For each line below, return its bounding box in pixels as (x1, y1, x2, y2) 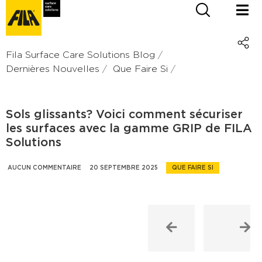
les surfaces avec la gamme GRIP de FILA (6, 122, 252, 135)
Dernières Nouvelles (6, 64, 99, 74)
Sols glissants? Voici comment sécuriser (6, 108, 243, 120)
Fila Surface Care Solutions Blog (6, 50, 155, 60)
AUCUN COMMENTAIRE (8, 164, 81, 171)
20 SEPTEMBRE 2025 (89, 164, 158, 171)
